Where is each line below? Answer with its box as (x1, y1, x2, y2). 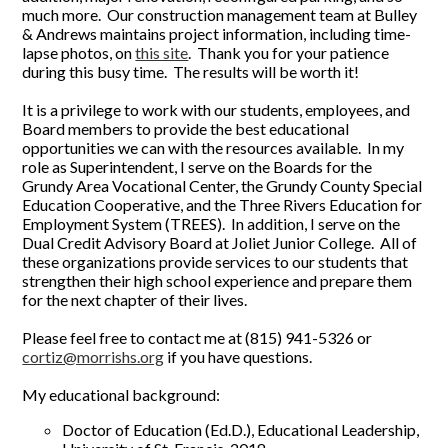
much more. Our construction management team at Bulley (22, 5, 418, 25)
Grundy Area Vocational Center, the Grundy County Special (22, 176, 423, 196)
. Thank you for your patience (188, 43, 390, 63)
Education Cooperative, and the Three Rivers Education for (22, 195, 423, 215)
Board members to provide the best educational (22, 119, 350, 139)
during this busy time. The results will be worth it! (22, 62, 360, 82)
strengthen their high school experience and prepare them (22, 271, 413, 291)
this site (135, 43, 189, 63)
